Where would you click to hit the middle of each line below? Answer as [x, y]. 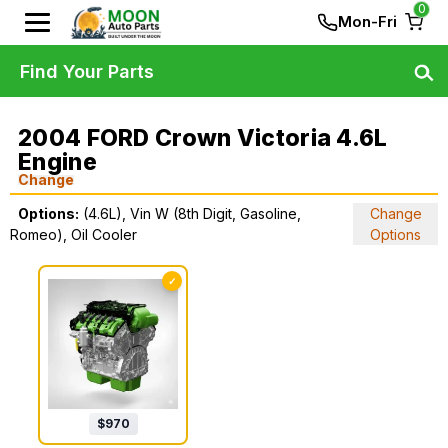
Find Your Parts [87, 71]
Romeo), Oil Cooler [73, 234]
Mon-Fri [367, 21]
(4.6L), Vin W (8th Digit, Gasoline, [192, 213]
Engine [57, 162]
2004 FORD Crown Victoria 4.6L [203, 138]
